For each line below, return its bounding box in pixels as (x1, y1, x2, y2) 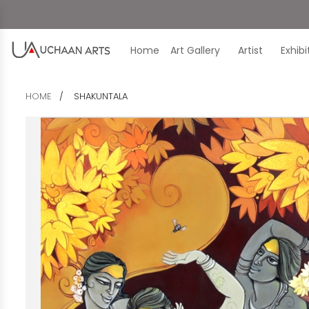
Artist (238, 43, 263, 57)
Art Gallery (170, 43, 220, 57)
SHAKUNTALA (74, 90, 128, 103)
